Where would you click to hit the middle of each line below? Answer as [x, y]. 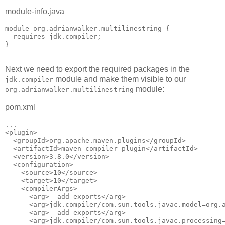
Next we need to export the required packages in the [97, 69]
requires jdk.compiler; [53, 36]
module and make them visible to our [120, 79]
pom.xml [20, 107]
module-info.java [35, 11]
